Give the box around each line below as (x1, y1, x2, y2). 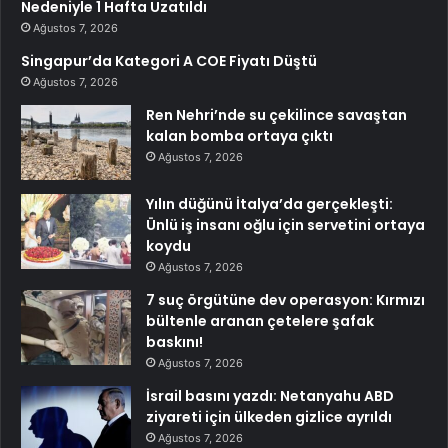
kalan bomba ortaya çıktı (146, 125, 333, 146)
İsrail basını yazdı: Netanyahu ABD (146, 385, 394, 406)
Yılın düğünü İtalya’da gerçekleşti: (146, 193, 393, 214)
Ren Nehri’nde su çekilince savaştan (146, 104, 407, 125)
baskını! (146, 331, 203, 352)
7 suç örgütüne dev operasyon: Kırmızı (146, 289, 425, 310)
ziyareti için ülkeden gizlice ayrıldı (146, 406, 392, 427)
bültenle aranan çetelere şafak (146, 310, 374, 331)
